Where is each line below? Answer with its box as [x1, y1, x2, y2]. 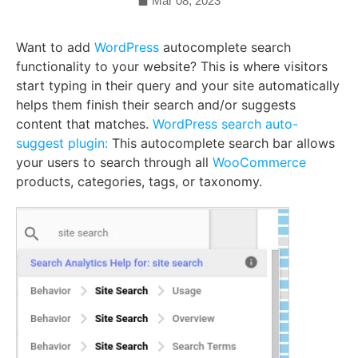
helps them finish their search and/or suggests [16, 97, 296, 113]
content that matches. [16, 116, 149, 132]
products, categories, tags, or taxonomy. [16, 173, 262, 189]
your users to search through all [16, 154, 213, 170]
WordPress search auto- [149, 116, 298, 132]
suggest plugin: [16, 135, 112, 151]
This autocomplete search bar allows [112, 135, 335, 151]
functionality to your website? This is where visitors [16, 58, 328, 74]
